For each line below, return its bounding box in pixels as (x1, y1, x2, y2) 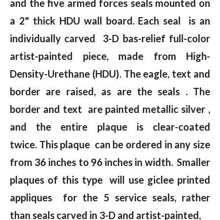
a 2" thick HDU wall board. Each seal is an (10, 15, 210, 27)
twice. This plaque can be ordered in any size (10, 138, 210, 151)
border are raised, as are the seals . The (10, 85, 210, 98)
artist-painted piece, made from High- (10, 50, 210, 62)
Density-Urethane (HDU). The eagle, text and (10, 68, 210, 80)
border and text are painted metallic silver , (10, 103, 210, 115)
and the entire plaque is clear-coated (10, 121, 210, 133)
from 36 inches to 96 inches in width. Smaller (10, 156, 210, 168)
